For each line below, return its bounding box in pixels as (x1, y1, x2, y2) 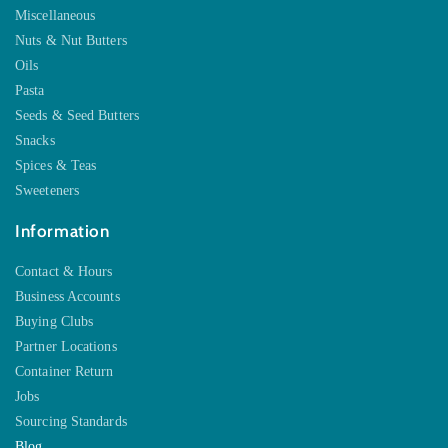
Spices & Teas (15, 158, 97, 174)
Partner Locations (15, 339, 117, 355)
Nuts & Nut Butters (15, 33, 127, 49)
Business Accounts (15, 289, 120, 305)
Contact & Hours (15, 264, 113, 280)
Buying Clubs (15, 314, 94, 330)
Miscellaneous (15, 8, 96, 24)
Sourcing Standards (15, 414, 127, 430)
